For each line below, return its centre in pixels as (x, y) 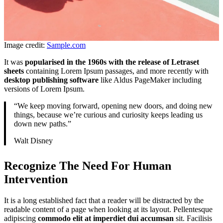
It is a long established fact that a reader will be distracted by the (104, 201)
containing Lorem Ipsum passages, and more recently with (116, 71)
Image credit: (25, 45)
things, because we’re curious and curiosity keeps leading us (108, 115)
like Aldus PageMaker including (151, 80)
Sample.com (66, 45)
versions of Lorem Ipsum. (44, 89)
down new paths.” (43, 124)
